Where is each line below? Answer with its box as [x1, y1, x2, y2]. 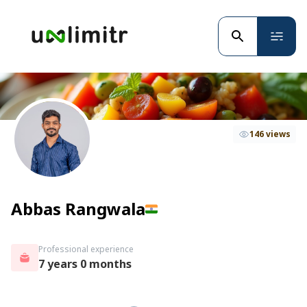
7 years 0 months [38, 256, 132, 271]
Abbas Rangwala [11, 197, 145, 220]
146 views [249, 127, 291, 140]
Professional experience [38, 243, 134, 255]
